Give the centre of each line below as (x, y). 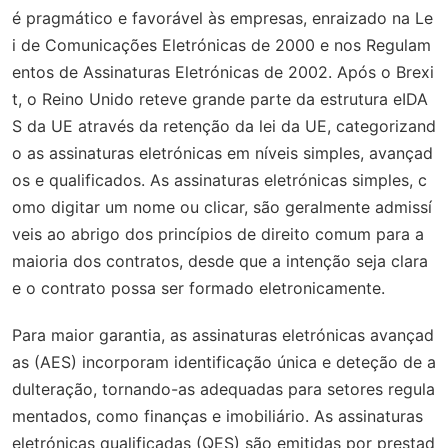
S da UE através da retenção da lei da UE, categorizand (224, 126)
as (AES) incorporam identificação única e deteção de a (224, 362)
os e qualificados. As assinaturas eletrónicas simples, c (219, 180)
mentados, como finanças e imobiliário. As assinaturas (217, 416)
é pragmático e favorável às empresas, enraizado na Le (222, 18)
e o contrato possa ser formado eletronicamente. (198, 288)
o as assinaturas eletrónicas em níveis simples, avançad (222, 153)
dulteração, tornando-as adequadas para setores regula (223, 389)
